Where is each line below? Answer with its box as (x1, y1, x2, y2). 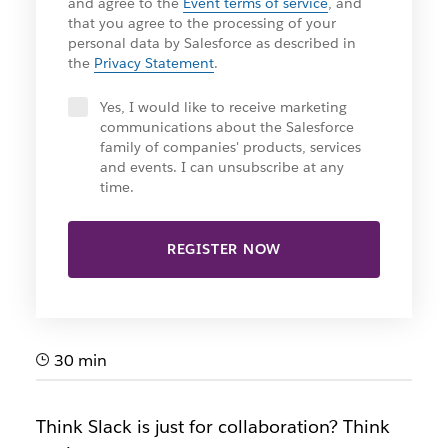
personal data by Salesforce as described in (67, 34, 356, 52)
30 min (49, 350, 107, 371)
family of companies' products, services (99, 138, 361, 156)
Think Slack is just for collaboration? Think (35, 415, 390, 438)
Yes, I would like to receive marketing (99, 98, 347, 116)
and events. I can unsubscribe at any (99, 158, 344, 176)
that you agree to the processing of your (67, 14, 336, 32)
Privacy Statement (93, 54, 214, 72)
